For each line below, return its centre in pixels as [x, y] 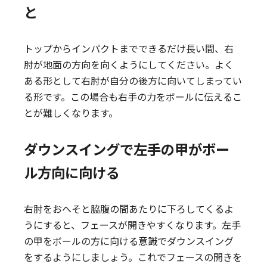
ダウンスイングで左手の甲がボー [127, 149]
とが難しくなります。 [71, 113]
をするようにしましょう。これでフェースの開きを [133, 257]
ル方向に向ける [72, 172]
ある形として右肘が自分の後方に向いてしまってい [133, 80]
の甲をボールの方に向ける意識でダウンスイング [129, 241]
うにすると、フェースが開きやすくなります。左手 [133, 225]
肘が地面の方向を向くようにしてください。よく [129, 64]
